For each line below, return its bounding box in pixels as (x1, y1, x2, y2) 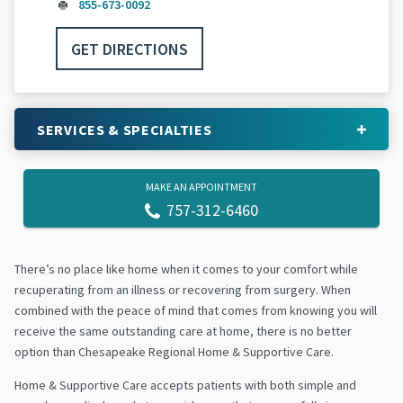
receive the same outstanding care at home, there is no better (14, 323, 352, 340)
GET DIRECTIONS (71, 38, 189, 59)
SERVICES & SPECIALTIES (37, 120, 212, 139)
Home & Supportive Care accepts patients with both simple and (14, 377, 356, 394)
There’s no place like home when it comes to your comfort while (14, 261, 358, 278)
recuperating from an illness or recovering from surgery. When (14, 282, 351, 299)
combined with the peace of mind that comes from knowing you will (14, 302, 377, 319)
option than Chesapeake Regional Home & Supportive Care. (14, 344, 336, 361)
